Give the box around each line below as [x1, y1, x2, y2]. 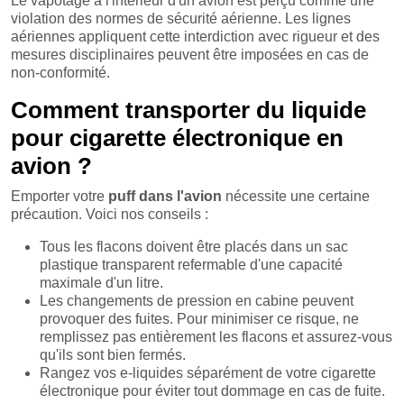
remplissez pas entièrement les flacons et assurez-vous [40, 328, 392, 344]
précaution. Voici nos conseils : [11, 206, 208, 222]
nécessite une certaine [222, 188, 370, 204]
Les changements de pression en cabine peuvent [40, 292, 353, 308]
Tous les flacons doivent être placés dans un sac [40, 238, 348, 254]
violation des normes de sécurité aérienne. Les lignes [11, 10, 351, 26]
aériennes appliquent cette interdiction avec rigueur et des [11, 28, 380, 44]
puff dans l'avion [108, 188, 222, 204]
